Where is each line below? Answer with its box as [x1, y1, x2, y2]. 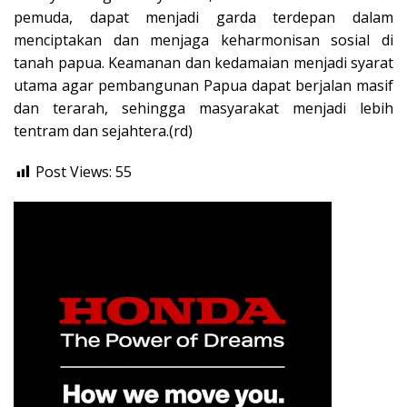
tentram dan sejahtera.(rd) [14, 120, 193, 141]
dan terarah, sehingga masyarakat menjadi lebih [14, 97, 393, 118]
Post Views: [35, 161, 112, 182]
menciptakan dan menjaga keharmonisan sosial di [14, 29, 393, 50]
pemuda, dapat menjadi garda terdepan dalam [14, 6, 393, 27]
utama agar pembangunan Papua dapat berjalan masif [14, 74, 393, 95]
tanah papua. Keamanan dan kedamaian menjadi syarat [14, 52, 393, 73]
